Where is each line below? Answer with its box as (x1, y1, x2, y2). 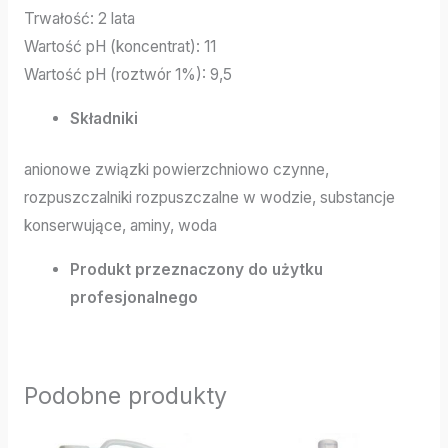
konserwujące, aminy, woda (23, 216, 217, 235)
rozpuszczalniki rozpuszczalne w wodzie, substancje (23, 188, 395, 207)
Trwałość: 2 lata (23, 9, 135, 29)
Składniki (70, 108, 139, 128)
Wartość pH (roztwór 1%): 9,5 (23, 65, 232, 85)
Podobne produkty (23, 380, 227, 410)
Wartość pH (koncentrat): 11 (23, 37, 216, 57)
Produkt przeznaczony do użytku (70, 259, 324, 279)
